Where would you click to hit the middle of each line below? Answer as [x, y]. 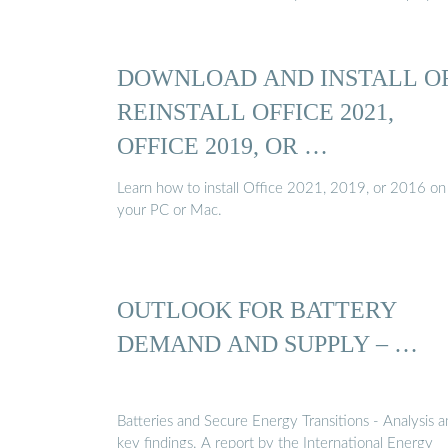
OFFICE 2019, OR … [222, 145]
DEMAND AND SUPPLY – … [267, 344]
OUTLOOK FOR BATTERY [257, 310]
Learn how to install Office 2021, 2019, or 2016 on [281, 189]
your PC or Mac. [169, 211]
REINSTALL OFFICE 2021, [255, 111]
